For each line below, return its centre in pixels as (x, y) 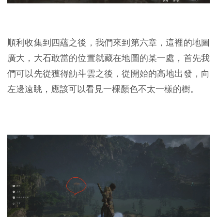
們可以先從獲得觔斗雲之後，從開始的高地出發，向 (108, 73)
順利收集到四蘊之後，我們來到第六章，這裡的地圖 (108, 42)
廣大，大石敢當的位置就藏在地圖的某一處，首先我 (108, 58)
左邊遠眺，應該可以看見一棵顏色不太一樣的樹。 (103, 89)
